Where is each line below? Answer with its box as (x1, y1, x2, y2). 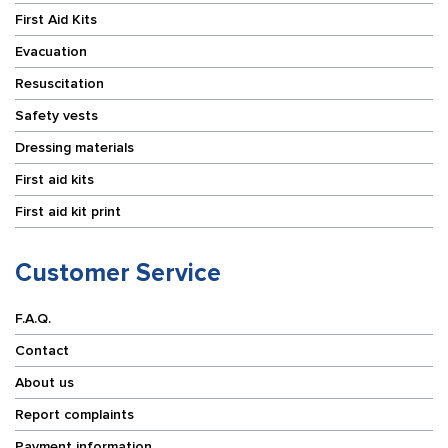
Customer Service (15, 257, 221, 288)
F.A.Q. (15, 309, 51, 327)
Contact (15, 341, 69, 359)
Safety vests (15, 106, 98, 124)
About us (15, 373, 74, 391)
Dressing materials (15, 138, 134, 156)
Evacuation (15, 42, 87, 60)
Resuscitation (15, 74, 104, 92)
